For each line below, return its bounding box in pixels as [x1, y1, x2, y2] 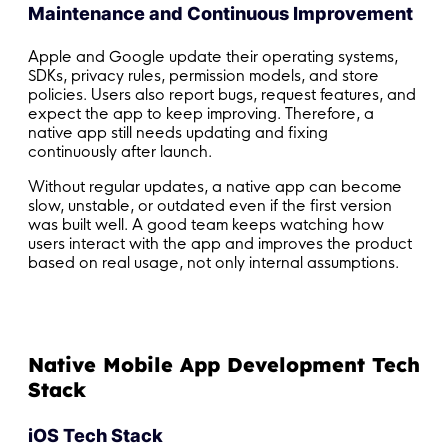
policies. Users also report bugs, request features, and [28, 85, 416, 105]
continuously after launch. [28, 142, 212, 162]
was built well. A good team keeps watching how [28, 215, 384, 235]
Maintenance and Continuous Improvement [28, 2, 413, 24]
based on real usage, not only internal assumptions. [28, 253, 399, 273]
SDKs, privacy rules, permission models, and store [28, 66, 379, 86]
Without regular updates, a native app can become [28, 177, 402, 197]
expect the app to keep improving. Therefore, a [28, 104, 374, 124]
